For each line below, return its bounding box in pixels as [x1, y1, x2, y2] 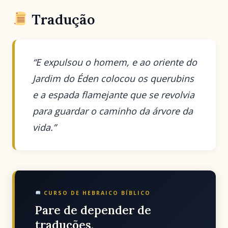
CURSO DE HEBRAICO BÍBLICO [41, 189, 151, 197]
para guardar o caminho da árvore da [33, 105, 193, 118]
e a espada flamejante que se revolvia [33, 89, 195, 101]
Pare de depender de [35, 202, 151, 217]
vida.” [33, 121, 56, 134]
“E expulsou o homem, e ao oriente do [33, 56, 197, 69]
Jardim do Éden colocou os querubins [33, 72, 194, 85]
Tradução [31, 10, 95, 28]
